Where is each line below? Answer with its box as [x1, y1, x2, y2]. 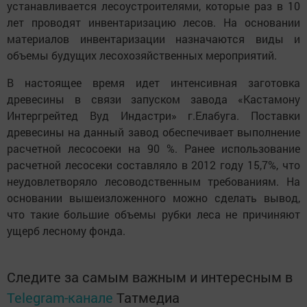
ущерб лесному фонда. [7, 223, 125, 238]
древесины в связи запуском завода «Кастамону [7, 92, 300, 107]
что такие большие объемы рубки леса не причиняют [7, 207, 300, 222]
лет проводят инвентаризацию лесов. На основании [7, 15, 300, 30]
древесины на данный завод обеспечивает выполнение [7, 125, 300, 140]
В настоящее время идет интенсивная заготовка [7, 75, 300, 90]
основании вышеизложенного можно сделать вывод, [7, 191, 300, 206]
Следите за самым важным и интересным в [7, 268, 293, 286]
